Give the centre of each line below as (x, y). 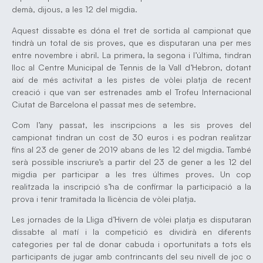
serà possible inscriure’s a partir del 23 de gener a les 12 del (131, 161)
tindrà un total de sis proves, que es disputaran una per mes (131, 42)
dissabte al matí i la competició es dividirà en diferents (131, 232)
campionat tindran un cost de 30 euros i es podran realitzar (131, 137)
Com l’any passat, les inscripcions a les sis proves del (131, 124)
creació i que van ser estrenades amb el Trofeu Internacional (131, 92)
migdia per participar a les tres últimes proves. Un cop (131, 174)
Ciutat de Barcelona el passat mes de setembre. (104, 104)
